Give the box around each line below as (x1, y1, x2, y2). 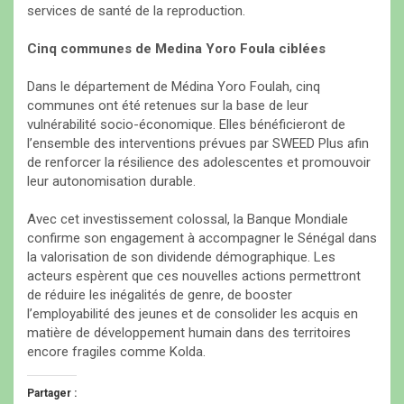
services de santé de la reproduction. (27, 3, 245, 20)
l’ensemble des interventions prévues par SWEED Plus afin (27, 135, 369, 152)
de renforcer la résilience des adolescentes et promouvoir (27, 154, 371, 171)
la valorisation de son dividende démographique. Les (27, 249, 335, 266)
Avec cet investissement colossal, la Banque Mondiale (27, 211, 348, 228)
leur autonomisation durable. (27, 173, 196, 190)
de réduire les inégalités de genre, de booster (27, 287, 292, 304)
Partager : (27, 387, 77, 400)
